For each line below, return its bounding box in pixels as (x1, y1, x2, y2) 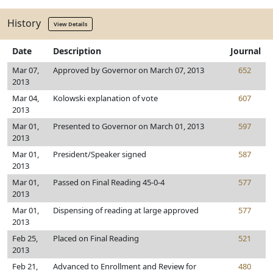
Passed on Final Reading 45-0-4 (53, 177, 165, 188)
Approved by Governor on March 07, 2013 (53, 65, 204, 76)
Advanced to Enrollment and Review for (53, 261, 196, 272)
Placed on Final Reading (53, 233, 139, 244)
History (7, 16, 48, 30)
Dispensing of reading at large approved (53, 205, 199, 216)
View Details (54, 20, 87, 28)
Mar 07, (12, 65, 39, 76)
